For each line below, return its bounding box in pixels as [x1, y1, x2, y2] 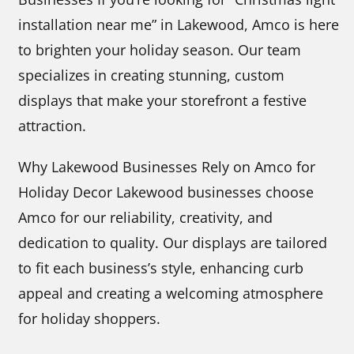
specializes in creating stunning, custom [18, 65, 285, 85]
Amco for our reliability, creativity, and [18, 207, 273, 227]
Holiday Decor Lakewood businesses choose [18, 182, 314, 201]
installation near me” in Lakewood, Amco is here [18, 14, 340, 34]
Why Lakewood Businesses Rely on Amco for [18, 156, 316, 176]
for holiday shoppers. [18, 308, 161, 328]
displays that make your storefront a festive [18, 90, 307, 110]
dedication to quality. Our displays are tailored [18, 232, 328, 252]
